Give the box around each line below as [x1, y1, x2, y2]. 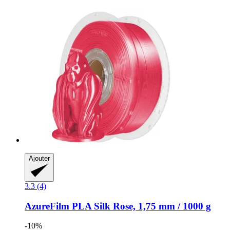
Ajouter [29, 154, 50, 162]
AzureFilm [25, 200, 69, 212]
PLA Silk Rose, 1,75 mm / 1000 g [69, 200, 211, 212]
